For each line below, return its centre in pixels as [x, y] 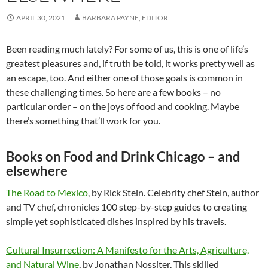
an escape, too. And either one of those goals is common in [124, 77]
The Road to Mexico [47, 192]
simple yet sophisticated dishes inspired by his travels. [116, 221]
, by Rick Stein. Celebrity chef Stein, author [173, 192]
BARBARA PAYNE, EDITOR [125, 17]
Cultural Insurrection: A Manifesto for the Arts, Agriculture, [127, 249]
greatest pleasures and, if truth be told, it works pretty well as [130, 63]
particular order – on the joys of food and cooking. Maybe [123, 106]
